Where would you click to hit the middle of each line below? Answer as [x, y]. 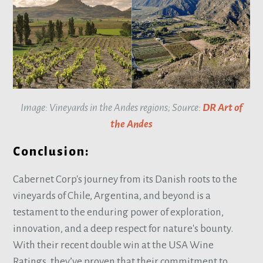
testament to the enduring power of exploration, [119, 213]
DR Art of [222, 107]
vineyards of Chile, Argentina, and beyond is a [112, 196]
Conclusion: [51, 151]
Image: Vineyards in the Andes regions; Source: [112, 107]
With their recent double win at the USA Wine [114, 245]
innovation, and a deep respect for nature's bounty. [123, 229]
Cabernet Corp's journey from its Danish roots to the [125, 180]
